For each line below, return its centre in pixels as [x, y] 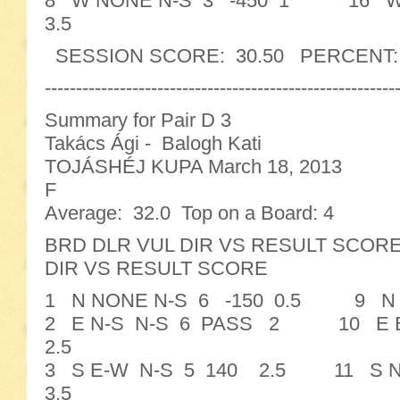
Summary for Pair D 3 [138, 120]
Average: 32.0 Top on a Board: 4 [189, 213]
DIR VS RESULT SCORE [156, 268]
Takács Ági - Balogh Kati [153, 143]
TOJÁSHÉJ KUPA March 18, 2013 [193, 167]
